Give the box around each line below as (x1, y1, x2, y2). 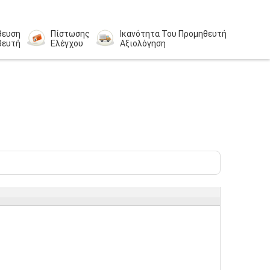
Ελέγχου (50, 39, 83, 48)
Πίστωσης (50, 29, 90, 39)
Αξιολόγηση (119, 39, 166, 48)
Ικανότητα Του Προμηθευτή (119, 29, 227, 39)
